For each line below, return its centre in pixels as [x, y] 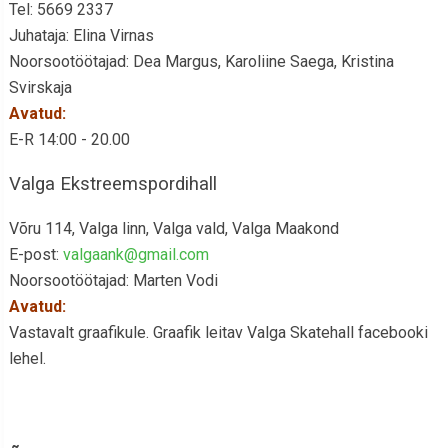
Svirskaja [40, 87]
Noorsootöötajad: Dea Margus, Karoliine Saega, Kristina [201, 61]
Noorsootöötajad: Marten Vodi [113, 280]
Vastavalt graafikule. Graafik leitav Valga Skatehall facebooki [218, 332]
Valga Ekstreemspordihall [112, 184]
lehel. [29, 358]
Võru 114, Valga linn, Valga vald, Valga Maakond [173, 228]
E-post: [35, 254]
